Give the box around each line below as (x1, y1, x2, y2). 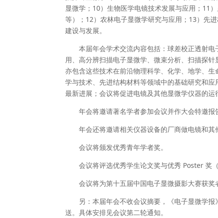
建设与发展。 (65, 26, 107, 35)
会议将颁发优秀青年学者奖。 (79, 143, 168, 152)
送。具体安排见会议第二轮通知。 (65, 208, 168, 217)
